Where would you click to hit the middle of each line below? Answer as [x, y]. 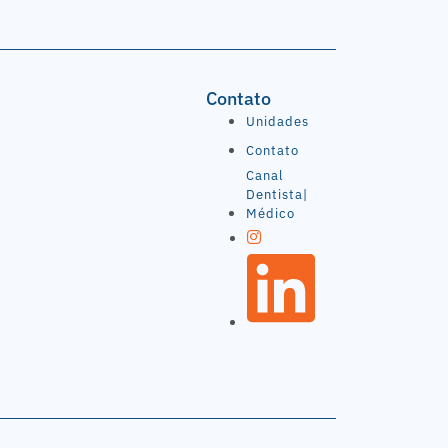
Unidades [277, 121]
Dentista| [276, 194]
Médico [270, 213]
